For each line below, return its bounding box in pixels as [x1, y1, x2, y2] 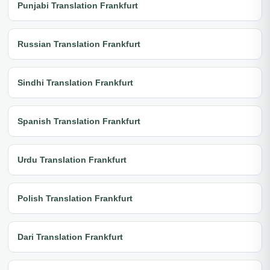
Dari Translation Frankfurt [17, 231, 123, 242]
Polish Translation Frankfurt [17, 193, 133, 203]
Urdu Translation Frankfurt [17, 154, 127, 165]
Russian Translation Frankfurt [17, 39, 140, 49]
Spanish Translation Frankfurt [17, 116, 140, 126]
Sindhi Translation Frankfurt [17, 77, 133, 87]
